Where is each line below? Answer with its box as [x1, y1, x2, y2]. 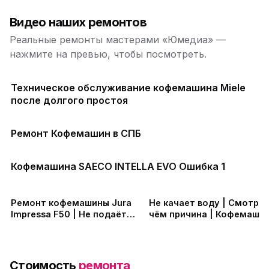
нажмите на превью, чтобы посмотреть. [10, 48, 207, 60]
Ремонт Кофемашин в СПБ [11, 127, 141, 139]
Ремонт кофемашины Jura [11, 198, 131, 208]
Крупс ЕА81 [149, 220, 200, 231]
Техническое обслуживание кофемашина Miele [11, 82, 246, 94]
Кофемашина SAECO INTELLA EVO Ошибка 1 [11, 160, 225, 172]
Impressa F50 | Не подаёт [11, 209, 127, 219]
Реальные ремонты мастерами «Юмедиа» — [10, 34, 226, 46]
